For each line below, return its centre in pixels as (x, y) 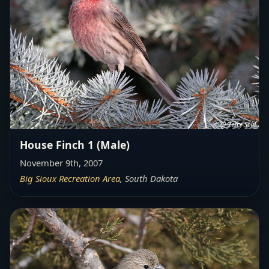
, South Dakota (149, 178)
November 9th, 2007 (61, 162)
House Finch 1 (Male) (75, 144)
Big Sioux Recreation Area (70, 178)
